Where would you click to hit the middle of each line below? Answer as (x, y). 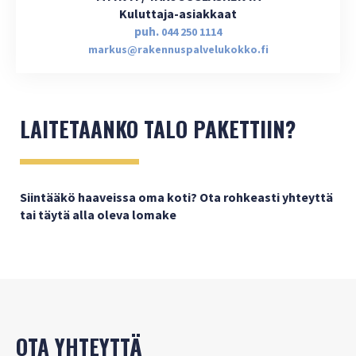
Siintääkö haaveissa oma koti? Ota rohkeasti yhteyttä (176, 197)
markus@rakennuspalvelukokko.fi (178, 49)
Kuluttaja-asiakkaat (178, 13)
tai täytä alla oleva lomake (98, 214)
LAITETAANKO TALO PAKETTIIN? (158, 128)
